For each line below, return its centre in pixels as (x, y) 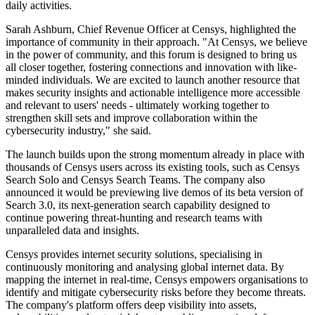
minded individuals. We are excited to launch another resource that (153, 80)
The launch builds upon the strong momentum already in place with (155, 155)
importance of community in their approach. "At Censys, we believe (156, 42)
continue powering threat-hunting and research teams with (134, 218)
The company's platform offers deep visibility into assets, (131, 305)
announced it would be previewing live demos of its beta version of (154, 193)
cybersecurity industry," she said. (78, 131)
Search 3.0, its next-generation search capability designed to (138, 205)
